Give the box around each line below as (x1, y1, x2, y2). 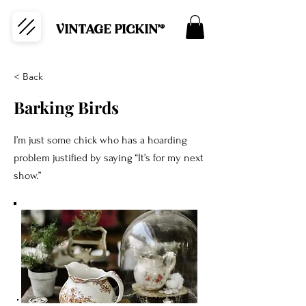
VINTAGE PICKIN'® (55, 24, 165, 37)
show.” (14, 169, 41, 182)
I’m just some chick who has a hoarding (14, 133, 187, 146)
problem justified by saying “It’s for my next (14, 151, 204, 164)
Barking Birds (14, 96, 119, 118)
